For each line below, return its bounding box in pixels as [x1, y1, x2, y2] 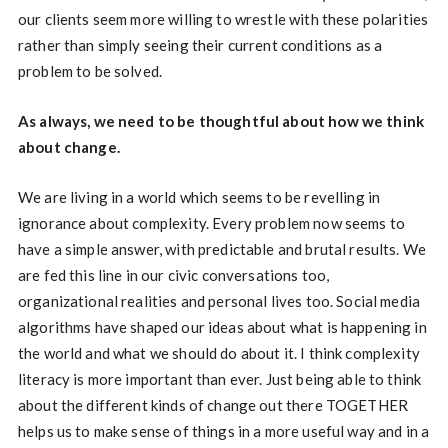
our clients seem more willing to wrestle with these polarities [17, 10, 429, 29]
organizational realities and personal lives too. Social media [17, 292, 421, 311]
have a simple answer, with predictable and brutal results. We [17, 240, 427, 259]
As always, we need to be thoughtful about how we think [17, 112, 425, 131]
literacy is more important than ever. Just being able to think [17, 370, 422, 389]
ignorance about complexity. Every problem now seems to [17, 214, 406, 233]
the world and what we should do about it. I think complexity [17, 344, 420, 363]
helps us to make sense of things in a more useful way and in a [17, 422, 430, 441]
